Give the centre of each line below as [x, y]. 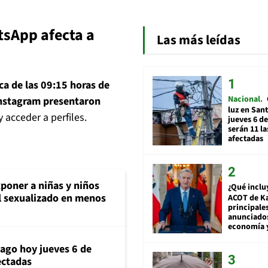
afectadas [246, 138]
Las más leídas [199, 40]
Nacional [244, 99]
